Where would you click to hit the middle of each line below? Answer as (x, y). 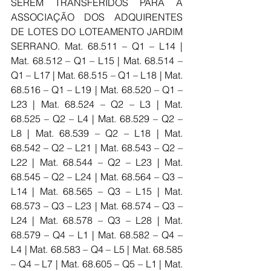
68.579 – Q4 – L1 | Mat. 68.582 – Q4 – (97, 235)
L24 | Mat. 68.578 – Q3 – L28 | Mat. (97, 220)
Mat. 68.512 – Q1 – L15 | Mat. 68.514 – (97, 60)
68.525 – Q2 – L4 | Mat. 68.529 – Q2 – (97, 119)
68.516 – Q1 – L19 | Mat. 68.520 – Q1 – (97, 90)
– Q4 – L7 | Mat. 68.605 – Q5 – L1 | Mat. (97, 264)
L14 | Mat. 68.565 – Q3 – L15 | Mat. (97, 191)
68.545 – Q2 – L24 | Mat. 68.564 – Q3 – (97, 177)
